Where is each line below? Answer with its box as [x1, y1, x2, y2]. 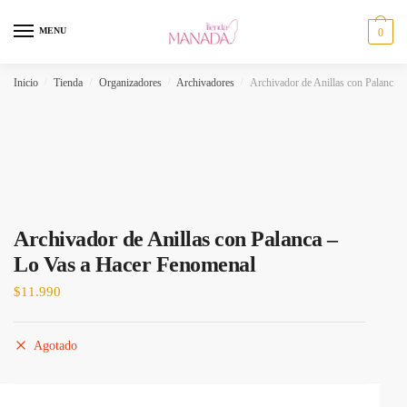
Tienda [54, 76, 84, 89]
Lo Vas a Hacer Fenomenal [14, 253, 255, 276]
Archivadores [176, 76, 235, 89]
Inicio [14, 76, 38, 89]
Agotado [34, 339, 77, 352]
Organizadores [98, 76, 162, 89]
